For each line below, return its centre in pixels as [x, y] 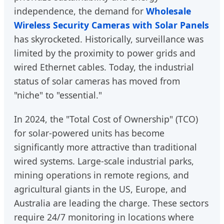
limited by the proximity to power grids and [105, 53]
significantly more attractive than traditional [105, 147]
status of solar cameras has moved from [97, 81]
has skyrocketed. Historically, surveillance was [109, 39]
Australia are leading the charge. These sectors [111, 203]
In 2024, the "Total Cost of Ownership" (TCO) [106, 119]
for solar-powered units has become [89, 133]
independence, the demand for [80, 11]
